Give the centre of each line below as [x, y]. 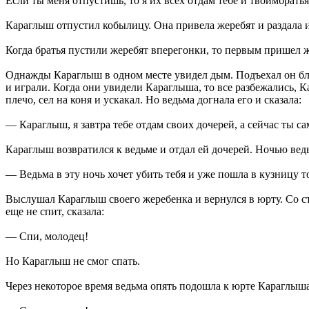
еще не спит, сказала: [55, 211]
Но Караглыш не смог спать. [73, 261]
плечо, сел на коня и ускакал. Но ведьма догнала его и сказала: [153, 99]
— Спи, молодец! [47, 236]
